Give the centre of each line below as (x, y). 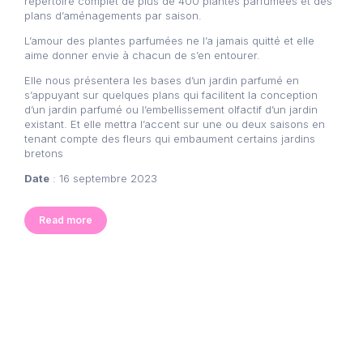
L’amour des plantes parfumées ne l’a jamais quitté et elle (169, 40)
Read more (66, 220)
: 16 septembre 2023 (103, 178)
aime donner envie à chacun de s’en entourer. (142, 55)
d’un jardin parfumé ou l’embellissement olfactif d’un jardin (171, 109)
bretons (44, 153)
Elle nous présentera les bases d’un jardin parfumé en (162, 80)
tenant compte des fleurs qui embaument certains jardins (170, 138)
